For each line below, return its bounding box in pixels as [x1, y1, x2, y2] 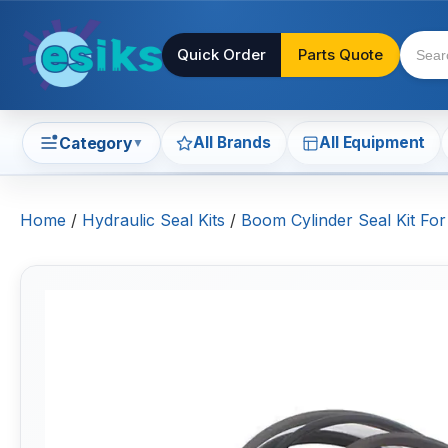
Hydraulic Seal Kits [82, 210, 225, 231]
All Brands [193, 133, 271, 153]
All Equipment [319, 133, 426, 153]
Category [59, 133, 132, 153]
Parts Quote [297, 45, 383, 64]
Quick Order [176, 45, 266, 64]
